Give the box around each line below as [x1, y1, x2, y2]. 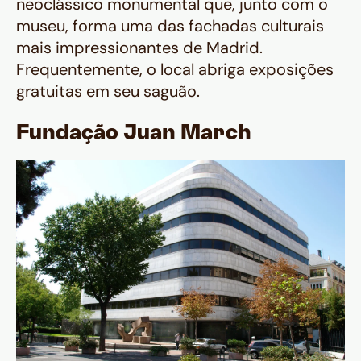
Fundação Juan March [16, 125, 251, 144]
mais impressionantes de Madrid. [16, 37, 263, 59]
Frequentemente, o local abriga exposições [16, 59, 334, 81]
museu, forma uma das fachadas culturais [16, 15, 324, 37]
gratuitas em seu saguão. [16, 81, 200, 102]
